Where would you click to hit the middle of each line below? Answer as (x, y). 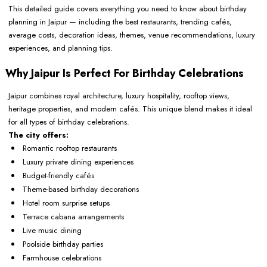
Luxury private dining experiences (78, 162)
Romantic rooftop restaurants (70, 148)
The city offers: (38, 135)
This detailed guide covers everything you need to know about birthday (128, 9)
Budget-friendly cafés (58, 176)
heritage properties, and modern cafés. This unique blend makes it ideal (130, 109)
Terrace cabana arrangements (73, 217)
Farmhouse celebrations (62, 258)
